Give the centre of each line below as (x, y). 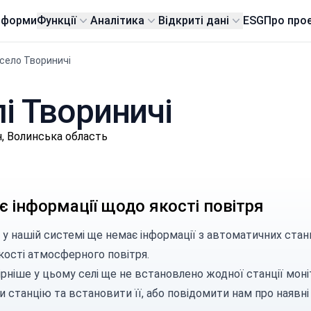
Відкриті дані (194, 20)
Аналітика (118, 20)
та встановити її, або (109, 293)
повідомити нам (209, 293)
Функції (57, 20)
